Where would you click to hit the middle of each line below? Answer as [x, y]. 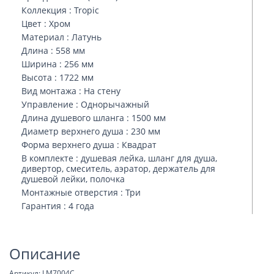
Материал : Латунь [61, 37]
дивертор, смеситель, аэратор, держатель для [118, 168]
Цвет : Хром [46, 24]
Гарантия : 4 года [58, 206]
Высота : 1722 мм [57, 77]
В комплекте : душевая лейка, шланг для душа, [119, 158]
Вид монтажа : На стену [71, 91]
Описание [45, 254]
